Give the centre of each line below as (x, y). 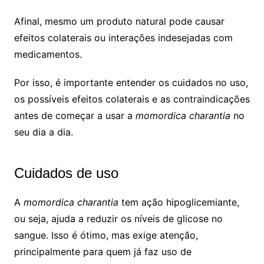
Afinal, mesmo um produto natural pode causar (119, 22)
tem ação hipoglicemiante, (179, 202)
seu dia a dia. (43, 132)
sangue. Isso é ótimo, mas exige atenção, (106, 235)
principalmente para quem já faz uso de (103, 252)
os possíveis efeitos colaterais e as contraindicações (132, 99)
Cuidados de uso (66, 173)
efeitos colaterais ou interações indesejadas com (123, 38)
